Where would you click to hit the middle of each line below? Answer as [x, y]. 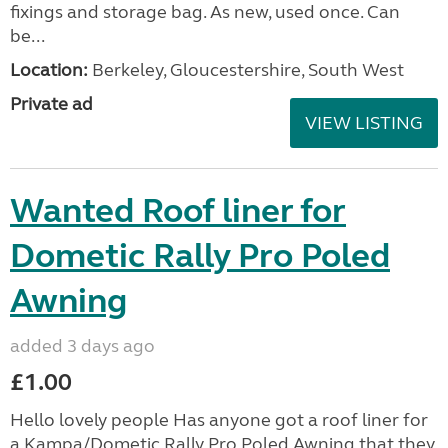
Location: [49, 69]
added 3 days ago [82, 345]
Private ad [51, 103]
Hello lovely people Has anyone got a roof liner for [219, 419]
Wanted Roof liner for [178, 210]
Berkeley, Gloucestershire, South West [246, 69]
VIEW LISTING [364, 122]
